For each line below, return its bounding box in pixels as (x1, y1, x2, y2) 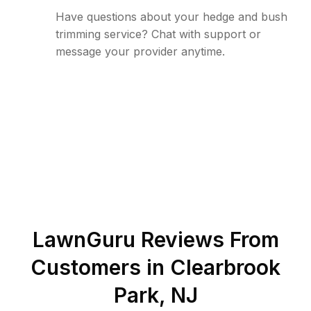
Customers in (31, 255, 170, 280)
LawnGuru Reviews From (32, 227, 279, 252)
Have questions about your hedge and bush (56, 10, 287, 24)
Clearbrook (170, 255, 280, 280)
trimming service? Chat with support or (56, 27, 261, 41)
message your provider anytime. (56, 44, 225, 58)
